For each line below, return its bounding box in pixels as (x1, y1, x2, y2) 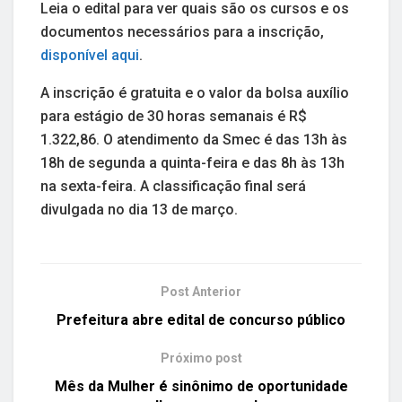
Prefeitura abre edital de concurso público (57, 311, 345, 329)
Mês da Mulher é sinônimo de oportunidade (54, 378, 348, 396)
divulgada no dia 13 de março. (40, 201, 238, 219)
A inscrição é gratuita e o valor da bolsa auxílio (40, 84, 349, 102)
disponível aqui (40, 47, 139, 65)
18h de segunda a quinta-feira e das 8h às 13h (40, 154, 345, 172)
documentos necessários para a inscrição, (40, 23, 324, 41)
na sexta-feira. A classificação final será (40, 178, 306, 196)
